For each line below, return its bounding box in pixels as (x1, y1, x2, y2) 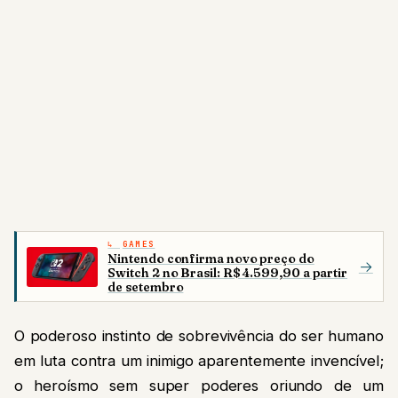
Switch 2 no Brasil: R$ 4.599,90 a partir (107, 264, 347, 281)
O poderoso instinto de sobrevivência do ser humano (14, 327, 384, 346)
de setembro (107, 278, 184, 295)
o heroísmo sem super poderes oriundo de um (14, 377, 384, 395)
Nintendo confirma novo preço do (107, 250, 314, 267)
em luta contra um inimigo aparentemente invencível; (14, 352, 384, 370)
